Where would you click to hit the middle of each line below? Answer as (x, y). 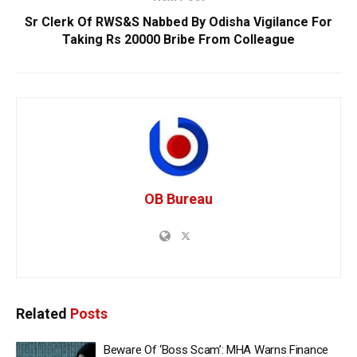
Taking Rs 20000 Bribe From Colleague (178, 40)
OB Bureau (178, 199)
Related (41, 314)
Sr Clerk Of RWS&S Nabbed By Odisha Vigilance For (178, 22)
